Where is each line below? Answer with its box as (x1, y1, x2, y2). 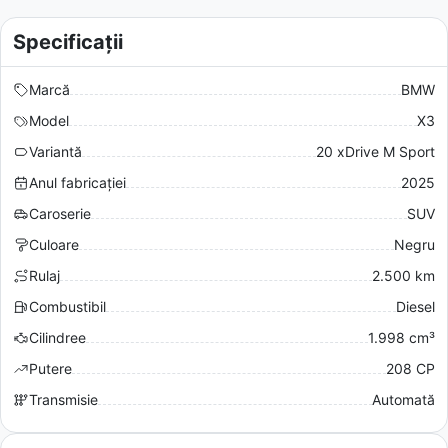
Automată (372, 390, 435, 408)
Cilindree (29, 328, 86, 346)
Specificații (13, 29, 123, 54)
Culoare (29, 235, 79, 253)
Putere (29, 359, 72, 377)
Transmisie (29, 390, 98, 408)
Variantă (29, 142, 82, 160)
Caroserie (29, 204, 91, 222)
